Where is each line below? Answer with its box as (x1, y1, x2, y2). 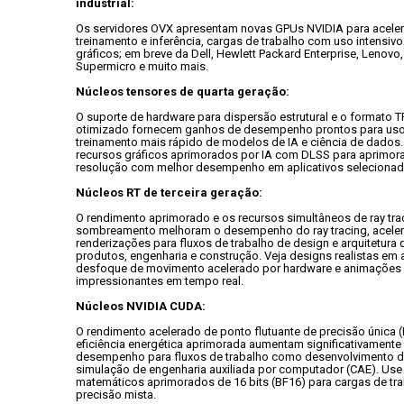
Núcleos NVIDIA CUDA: (76, 299, 206, 313)
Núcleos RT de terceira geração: (76, 186, 262, 199)
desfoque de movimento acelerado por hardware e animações (76, 262, 401, 275)
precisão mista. (76, 388, 156, 401)
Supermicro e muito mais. (76, 60, 208, 73)
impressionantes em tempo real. (76, 274, 243, 288)
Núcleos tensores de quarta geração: (76, 85, 289, 98)
